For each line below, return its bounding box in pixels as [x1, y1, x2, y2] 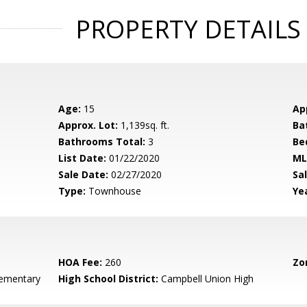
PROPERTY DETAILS [75, 12, 301, 46]
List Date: [58, 151, 107, 164]
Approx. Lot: [58, 119, 119, 132]
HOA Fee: [58, 256, 103, 269]
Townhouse [86, 184, 142, 197]
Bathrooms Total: [58, 135, 146, 148]
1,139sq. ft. [118, 119, 170, 132]
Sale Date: [58, 168, 109, 181]
